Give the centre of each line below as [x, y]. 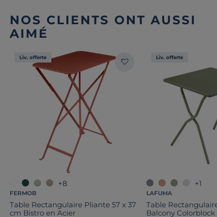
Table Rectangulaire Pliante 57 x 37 [73, 204]
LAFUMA [159, 193]
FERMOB [23, 193]
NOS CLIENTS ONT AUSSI [103, 20]
